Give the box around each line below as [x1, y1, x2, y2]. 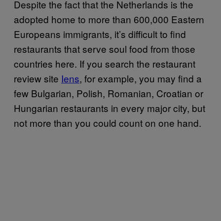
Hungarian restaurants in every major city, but [14, 101, 205, 114]
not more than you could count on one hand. [14, 115, 201, 129]
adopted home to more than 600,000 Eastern [14, 12, 204, 26]
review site [14, 71, 61, 85]
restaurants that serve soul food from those [14, 41, 195, 55]
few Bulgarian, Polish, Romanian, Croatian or [14, 86, 203, 100]
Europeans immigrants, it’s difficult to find [14, 27, 186, 40]
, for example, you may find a [79, 71, 202, 85]
